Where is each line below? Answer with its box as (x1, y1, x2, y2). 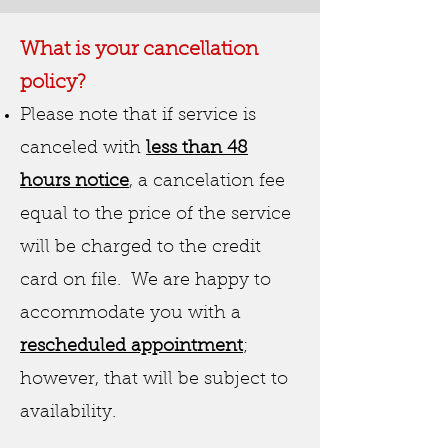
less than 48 (146, 140, 248, 158)
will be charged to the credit (20, 239, 261, 257)
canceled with (20, 140, 146, 158)
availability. (20, 404, 116, 422)
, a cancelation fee (129, 173, 285, 191)
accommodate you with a (20, 305, 241, 323)
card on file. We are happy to (20, 272, 271, 290)
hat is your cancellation (40, 40, 258, 60)
